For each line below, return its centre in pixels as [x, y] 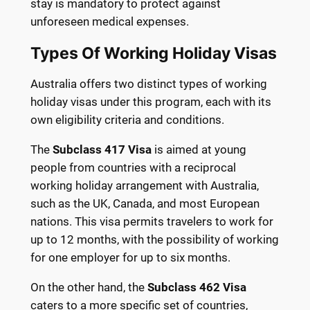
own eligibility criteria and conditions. [127, 120]
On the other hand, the [89, 287]
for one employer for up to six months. [130, 258]
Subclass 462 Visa [197, 287]
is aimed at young [199, 150]
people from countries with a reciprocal [133, 168]
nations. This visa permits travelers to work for [152, 222]
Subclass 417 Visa [102, 150]
